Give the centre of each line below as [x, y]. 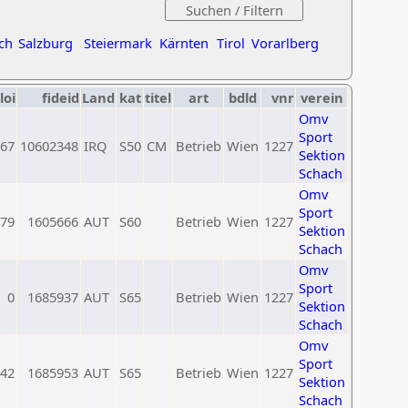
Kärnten [184, 43]
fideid [61, 97]
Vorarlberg [285, 43]
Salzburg [46, 43]
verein [321, 97]
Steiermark [118, 43]
